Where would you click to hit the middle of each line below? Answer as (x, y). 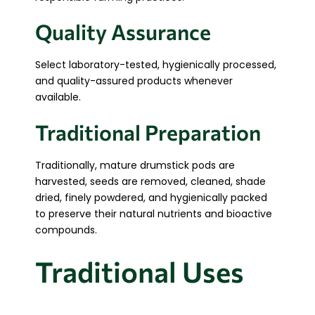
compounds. (66, 230)
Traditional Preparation (148, 131)
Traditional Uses (140, 271)
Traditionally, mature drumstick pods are (135, 165)
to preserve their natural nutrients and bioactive (154, 213)
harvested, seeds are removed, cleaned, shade (150, 181)
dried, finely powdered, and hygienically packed (151, 197)
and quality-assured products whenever (134, 81)
